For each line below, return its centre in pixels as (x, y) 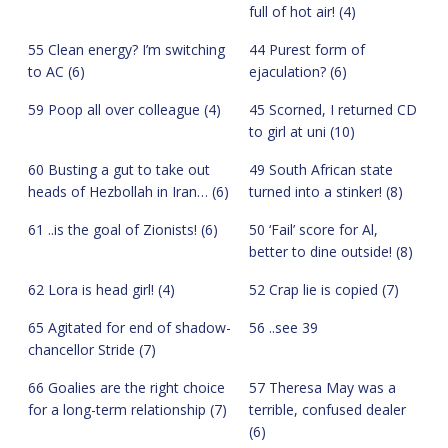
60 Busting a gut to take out (119, 169)
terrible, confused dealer (327, 409)
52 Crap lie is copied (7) (324, 289)
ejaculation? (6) (298, 71)
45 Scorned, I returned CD (333, 109)
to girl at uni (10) (302, 131)
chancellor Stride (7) (92, 349)
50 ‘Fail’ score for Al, (313, 229)
